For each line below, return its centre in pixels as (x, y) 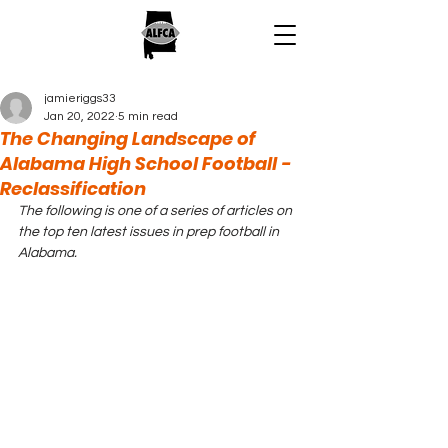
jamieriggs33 (80, 98)
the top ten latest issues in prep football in (150, 232)
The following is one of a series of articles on (156, 211)
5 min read (148, 116)
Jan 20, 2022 (79, 116)
